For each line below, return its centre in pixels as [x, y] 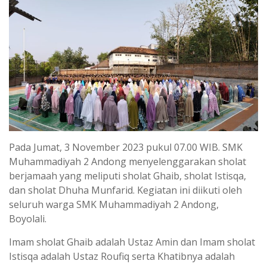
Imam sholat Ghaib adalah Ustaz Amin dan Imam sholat [132, 242]
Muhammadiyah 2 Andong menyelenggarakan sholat [128, 161]
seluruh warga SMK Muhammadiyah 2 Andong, [114, 204]
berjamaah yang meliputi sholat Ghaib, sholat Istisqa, [128, 176]
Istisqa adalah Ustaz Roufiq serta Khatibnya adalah [122, 256]
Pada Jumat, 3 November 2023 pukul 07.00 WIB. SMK [126, 147]
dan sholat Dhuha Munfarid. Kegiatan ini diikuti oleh [125, 190]
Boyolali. [28, 218]
